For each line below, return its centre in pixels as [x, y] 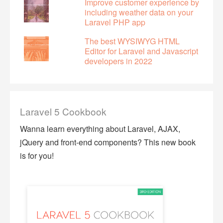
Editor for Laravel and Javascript [141, 51]
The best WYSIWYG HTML [132, 41]
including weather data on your [139, 12]
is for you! [37, 156]
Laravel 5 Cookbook [63, 111]
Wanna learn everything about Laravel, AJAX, [100, 129]
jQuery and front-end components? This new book [108, 142]
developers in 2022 [118, 61]
